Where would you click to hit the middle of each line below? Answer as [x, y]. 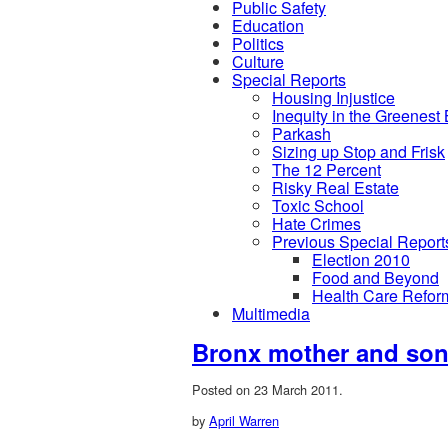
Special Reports [289, 79]
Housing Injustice [333, 97]
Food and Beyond [375, 277]
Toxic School [318, 205]
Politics [258, 43]
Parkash [301, 133]
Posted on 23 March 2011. [267, 389]
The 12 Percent [326, 169]
